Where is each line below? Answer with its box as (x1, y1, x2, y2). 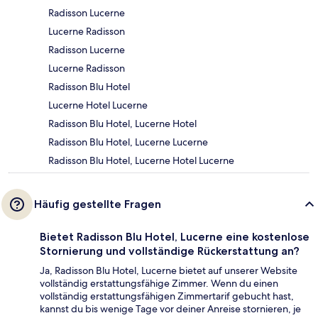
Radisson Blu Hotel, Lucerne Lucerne (48, 135, 208, 148)
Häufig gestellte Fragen (34, 197, 161, 211)
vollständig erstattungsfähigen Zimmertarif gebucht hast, (40, 289, 294, 302)
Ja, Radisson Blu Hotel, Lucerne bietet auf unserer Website (40, 263, 297, 277)
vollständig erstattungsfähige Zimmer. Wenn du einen (40, 276, 278, 290)
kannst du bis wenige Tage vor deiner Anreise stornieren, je (40, 302, 301, 315)
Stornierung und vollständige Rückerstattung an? (40, 243, 300, 258)
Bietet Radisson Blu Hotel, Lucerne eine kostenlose (40, 229, 309, 243)
